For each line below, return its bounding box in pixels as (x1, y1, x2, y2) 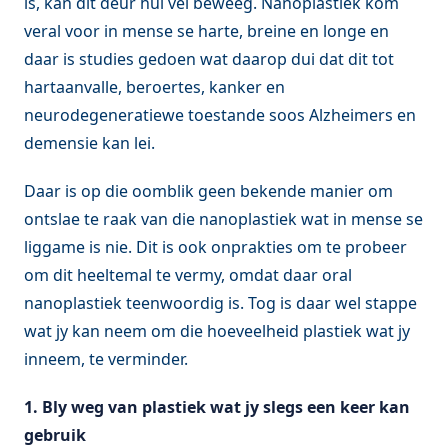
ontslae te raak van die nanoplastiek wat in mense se (24, 207, 423, 230)
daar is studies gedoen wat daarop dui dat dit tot (24, 47, 394, 70)
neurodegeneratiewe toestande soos (24, 103, 305, 126)
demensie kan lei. (24, 131, 155, 154)
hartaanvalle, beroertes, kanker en (24, 75, 285, 98)
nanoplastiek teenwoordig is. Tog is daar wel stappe (24, 291, 417, 314)
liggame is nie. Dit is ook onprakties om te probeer (24, 235, 407, 258)
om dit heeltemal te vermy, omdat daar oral (24, 263, 352, 286)
